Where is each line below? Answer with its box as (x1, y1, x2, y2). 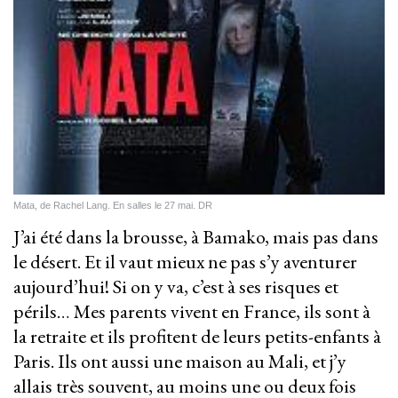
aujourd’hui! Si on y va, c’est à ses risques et (13, 274, 338, 300)
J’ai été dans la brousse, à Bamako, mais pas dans (13, 224, 378, 251)
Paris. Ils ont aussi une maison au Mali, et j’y (13, 348, 346, 375)
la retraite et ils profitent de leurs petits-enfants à (13, 323, 381, 350)
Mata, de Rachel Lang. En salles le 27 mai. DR (13, 200, 212, 211)
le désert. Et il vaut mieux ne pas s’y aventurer (13, 249, 357, 275)
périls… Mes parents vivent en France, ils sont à (13, 298, 370, 325)
